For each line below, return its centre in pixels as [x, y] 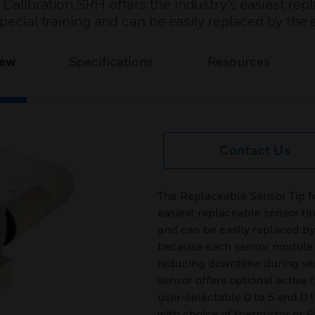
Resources [238, 62]
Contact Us [255, 150]
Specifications [111, 62]
